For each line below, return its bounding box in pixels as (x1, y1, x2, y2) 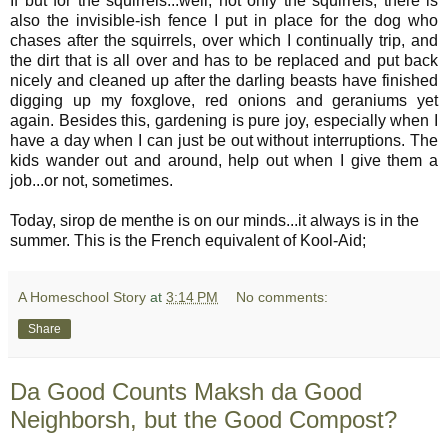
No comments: (236, 288, 329, 305)
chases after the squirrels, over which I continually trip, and (10, 31, 438, 49)
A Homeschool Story (18, 288, 146, 305)
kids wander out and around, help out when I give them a (10, 151, 438, 169)
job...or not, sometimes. (10, 171, 177, 189)
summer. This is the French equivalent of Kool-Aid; (10, 231, 366, 249)
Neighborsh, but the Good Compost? (10, 405, 397, 433)
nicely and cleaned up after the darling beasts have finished (10, 71, 438, 89)
